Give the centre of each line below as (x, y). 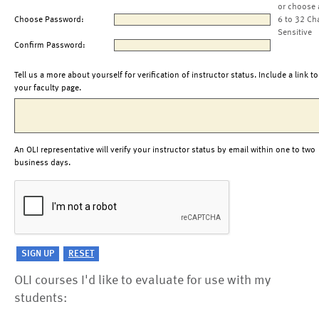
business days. (42, 163)
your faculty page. (48, 88)
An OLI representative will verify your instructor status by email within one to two (165, 150)
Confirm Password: (50, 46)
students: (41, 298)
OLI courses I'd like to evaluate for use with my (142, 281)
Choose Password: (49, 20)
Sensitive (295, 33)
